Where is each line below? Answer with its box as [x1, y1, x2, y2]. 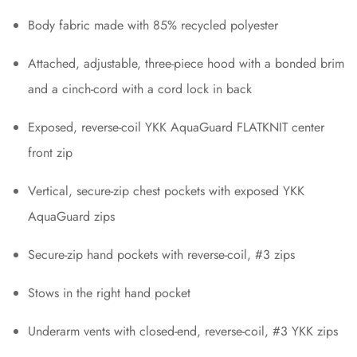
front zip [28, 143, 73, 162]
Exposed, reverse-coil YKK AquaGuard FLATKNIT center [28, 117, 324, 136]
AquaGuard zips [28, 206, 115, 226]
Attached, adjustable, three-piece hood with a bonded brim [28, 53, 344, 73]
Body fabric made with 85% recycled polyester [28, 15, 278, 34]
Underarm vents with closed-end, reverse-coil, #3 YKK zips [28, 321, 338, 340]
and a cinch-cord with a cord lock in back [28, 79, 252, 98]
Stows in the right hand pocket [28, 283, 190, 302]
